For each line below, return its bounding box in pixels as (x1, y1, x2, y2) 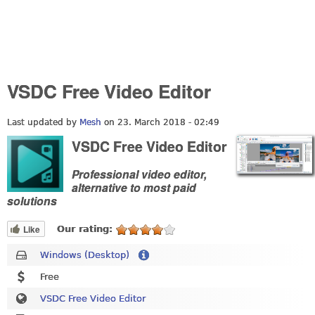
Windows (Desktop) (40, 249, 129, 260)
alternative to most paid (72, 179, 196, 196)
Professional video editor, (72, 166, 207, 183)
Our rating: (57, 223, 116, 234)
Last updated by (7, 117, 79, 127)
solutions (7, 193, 57, 210)
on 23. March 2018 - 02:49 (101, 117, 219, 127)
